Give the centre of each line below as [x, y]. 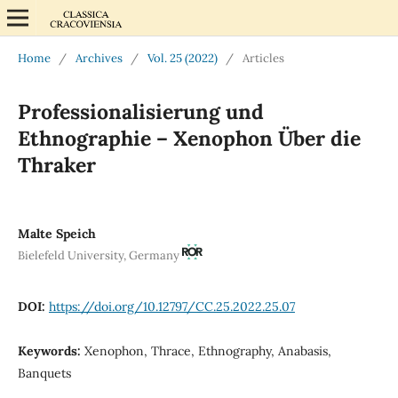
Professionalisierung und [140, 111]
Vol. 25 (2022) [182, 58]
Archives [99, 58]
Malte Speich [56, 233]
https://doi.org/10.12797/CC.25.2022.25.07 [171, 306]
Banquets [44, 373]
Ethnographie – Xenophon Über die [189, 138]
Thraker [56, 164]
